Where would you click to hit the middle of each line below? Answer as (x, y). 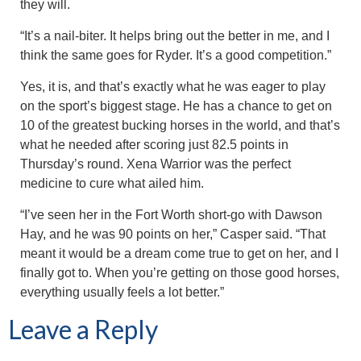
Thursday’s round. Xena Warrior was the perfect (156, 164)
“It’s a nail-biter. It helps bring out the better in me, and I (175, 35)
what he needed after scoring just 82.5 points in (154, 144)
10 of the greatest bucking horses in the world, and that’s (180, 125)
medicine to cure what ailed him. (112, 183)
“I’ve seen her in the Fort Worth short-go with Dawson (171, 214)
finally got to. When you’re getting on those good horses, (180, 272)
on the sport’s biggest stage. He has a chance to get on (176, 106)
